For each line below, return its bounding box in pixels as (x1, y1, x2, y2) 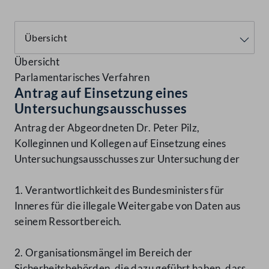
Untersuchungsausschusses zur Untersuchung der (14, 153, 240, 166)
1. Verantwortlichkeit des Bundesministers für (14, 184, 225, 197)
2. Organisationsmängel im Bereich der (14, 246, 193, 259)
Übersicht (14, 55, 60, 68)
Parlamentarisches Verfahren (14, 71, 150, 84)
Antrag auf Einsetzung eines (14, 85, 189, 101)
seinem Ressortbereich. (14, 215, 122, 228)
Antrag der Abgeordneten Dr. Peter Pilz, (14, 121, 200, 134)
